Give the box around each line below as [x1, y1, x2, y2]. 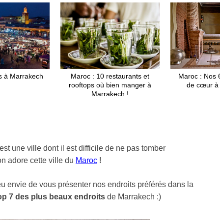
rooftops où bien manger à [68, 81, 151, 89]
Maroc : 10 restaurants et [70, 72, 149, 81]
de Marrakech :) [105, 192, 161, 201]
